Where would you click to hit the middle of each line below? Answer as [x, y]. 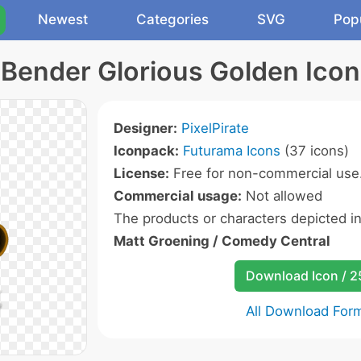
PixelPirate [215, 128]
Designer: [145, 128]
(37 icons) [315, 151]
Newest [63, 19]
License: [141, 173]
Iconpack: [146, 151]
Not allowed [282, 196]
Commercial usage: [178, 196]
